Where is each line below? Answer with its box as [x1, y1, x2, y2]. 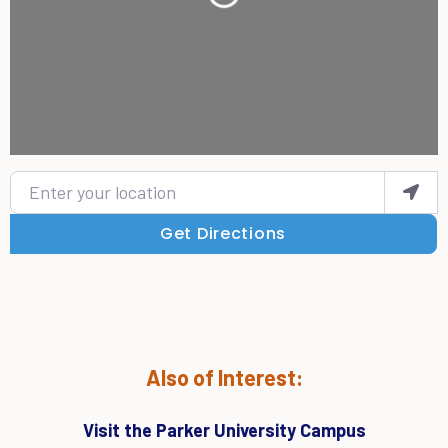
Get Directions [159, 222, 287, 246]
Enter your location [9, 166, 136, 186]
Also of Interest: [145, 364, 303, 391]
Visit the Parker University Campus [82, 419, 366, 442]
